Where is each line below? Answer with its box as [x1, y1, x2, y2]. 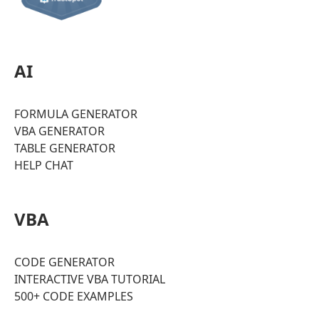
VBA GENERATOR [14, 122, 105, 139]
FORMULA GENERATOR [14, 105, 137, 122]
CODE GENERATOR [14, 253, 115, 270]
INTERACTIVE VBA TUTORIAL [14, 271, 165, 287]
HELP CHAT [14, 157, 73, 173]
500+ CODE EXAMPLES [14, 288, 133, 304]
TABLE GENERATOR [14, 140, 115, 156]
